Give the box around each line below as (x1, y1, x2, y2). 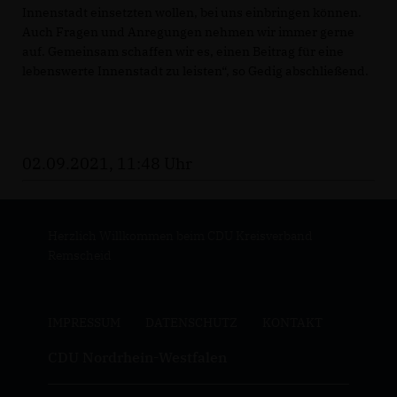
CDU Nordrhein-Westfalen (47, 348, 227, 367)
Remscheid (47, 247, 111, 264)
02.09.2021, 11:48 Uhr (22, 153, 192, 175)
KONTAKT (261, 315, 323, 331)
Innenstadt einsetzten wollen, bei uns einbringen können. (22, 4, 362, 21)
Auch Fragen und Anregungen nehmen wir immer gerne (22, 24, 354, 41)
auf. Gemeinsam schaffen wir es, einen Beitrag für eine (22, 43, 344, 60)
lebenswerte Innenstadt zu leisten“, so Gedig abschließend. (22, 63, 369, 80)
